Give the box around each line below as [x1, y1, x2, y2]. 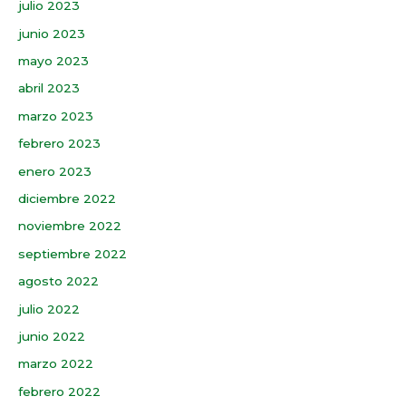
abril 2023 [18, 81, 80, 96]
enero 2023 [18, 163, 92, 179]
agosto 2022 [18, 274, 99, 289]
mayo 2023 [18, 53, 89, 68]
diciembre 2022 [18, 191, 116, 207]
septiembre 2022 [18, 246, 127, 261]
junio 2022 [18, 329, 85, 344]
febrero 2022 [18, 383, 101, 399]
